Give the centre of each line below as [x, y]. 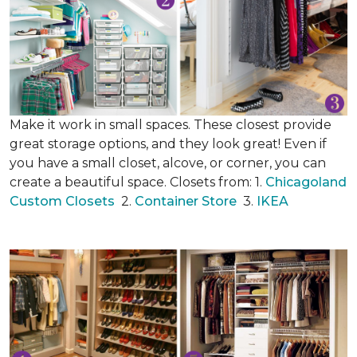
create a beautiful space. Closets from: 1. [137, 182]
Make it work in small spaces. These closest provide [171, 125]
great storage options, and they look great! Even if [168, 144]
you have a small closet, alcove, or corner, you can [168, 163]
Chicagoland [306, 182]
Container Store [187, 201]
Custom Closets [62, 201]
